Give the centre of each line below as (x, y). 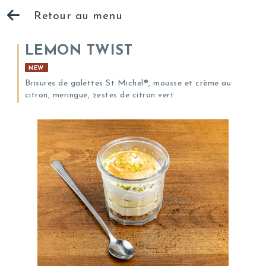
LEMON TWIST (79, 51)
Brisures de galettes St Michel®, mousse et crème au (128, 83)
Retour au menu (78, 16)
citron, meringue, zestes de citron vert (99, 95)
